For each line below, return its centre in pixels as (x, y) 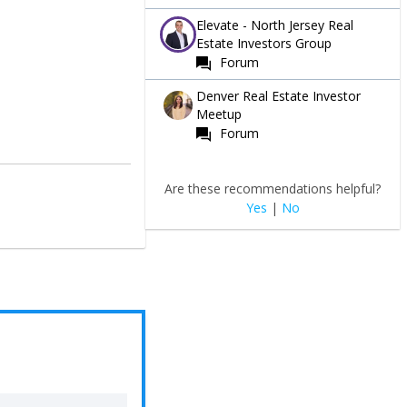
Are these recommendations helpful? (273, 188)
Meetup (219, 114)
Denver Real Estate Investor (278, 95)
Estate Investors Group (264, 43)
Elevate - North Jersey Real (275, 25)
